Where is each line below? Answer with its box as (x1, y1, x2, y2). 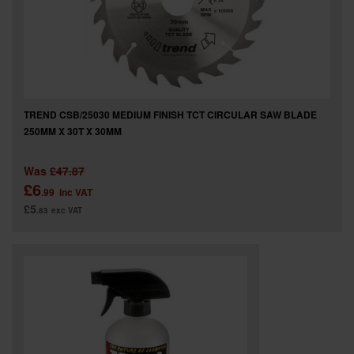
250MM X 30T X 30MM (24, 123, 122, 138)
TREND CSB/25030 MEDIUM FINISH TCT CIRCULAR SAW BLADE (24, 107, 317, 122)
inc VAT (59, 184, 92, 199)
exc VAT (51, 204, 82, 216)
